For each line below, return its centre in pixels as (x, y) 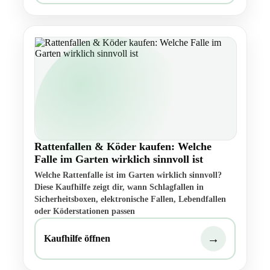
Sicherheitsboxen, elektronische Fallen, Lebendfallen (130, 199)
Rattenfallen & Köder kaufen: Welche (123, 147)
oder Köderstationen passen (85, 212)
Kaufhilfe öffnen (77, 239)
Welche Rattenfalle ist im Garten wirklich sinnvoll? (128, 175)
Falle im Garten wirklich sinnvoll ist (119, 159)
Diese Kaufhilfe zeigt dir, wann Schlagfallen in (119, 187)
